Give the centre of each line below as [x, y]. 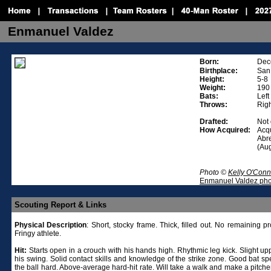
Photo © [214, 172]
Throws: [214, 105]
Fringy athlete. [38, 233]
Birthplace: [219, 71]
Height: [212, 79]
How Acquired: [225, 130]
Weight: [213, 88]
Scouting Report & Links [60, 205]
